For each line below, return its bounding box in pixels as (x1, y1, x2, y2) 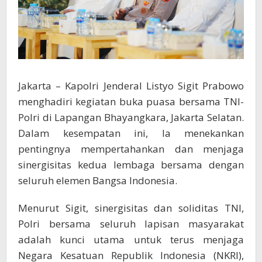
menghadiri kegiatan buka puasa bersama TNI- (18, 94, 244, 108)
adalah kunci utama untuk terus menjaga (18, 232, 244, 246)
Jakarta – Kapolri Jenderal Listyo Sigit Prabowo (18, 78, 244, 92)
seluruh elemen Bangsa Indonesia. (18, 173, 177, 187)
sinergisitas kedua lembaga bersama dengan (18, 157, 244, 171)
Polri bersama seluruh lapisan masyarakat (18, 216, 244, 230)
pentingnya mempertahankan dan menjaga (18, 142, 244, 156)
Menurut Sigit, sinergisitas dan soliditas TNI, (18, 201, 244, 215)
